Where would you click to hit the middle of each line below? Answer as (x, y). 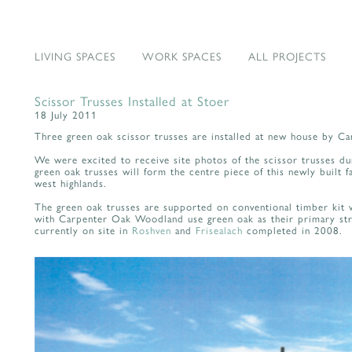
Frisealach (219, 230)
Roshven (152, 230)
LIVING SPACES (75, 56)
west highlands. (71, 183)
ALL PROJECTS (287, 56)
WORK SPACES (182, 56)
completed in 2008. (293, 230)
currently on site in (83, 230)
